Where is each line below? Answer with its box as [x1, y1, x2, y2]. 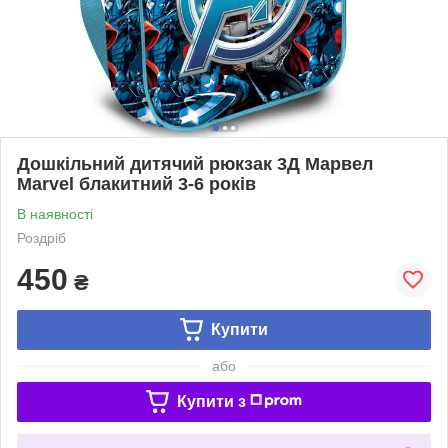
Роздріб [17, 229, 66, 246]
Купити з [176, 392, 246, 410]
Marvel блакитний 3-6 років [17, 173, 256, 194]
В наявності [17, 205, 93, 222]
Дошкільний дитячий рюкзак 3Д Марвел [17, 153, 373, 174]
